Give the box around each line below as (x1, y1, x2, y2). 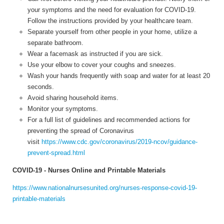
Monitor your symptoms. (27, 104, 98, 112)
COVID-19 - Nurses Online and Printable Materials (12, 166, 165, 174)
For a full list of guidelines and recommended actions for (27, 115, 190, 123)
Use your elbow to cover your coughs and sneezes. (27, 60, 176, 68)
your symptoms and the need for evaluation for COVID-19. (27, 5, 196, 13)
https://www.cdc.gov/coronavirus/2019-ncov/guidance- (41, 137, 197, 145)
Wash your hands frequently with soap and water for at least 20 (27, 71, 210, 79)
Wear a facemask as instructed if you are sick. (27, 49, 163, 57)
